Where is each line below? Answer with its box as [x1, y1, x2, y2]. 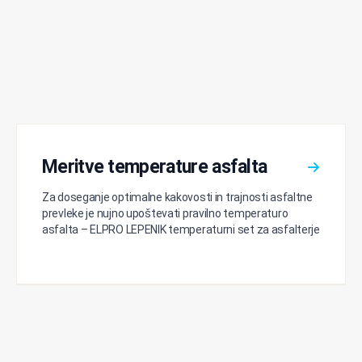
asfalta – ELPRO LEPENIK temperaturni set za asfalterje [42, 223, 320, 236]
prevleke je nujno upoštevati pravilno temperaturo [42, 207, 288, 220]
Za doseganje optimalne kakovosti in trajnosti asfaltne [42, 191, 313, 204]
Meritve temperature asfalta [42, 156, 267, 178]
